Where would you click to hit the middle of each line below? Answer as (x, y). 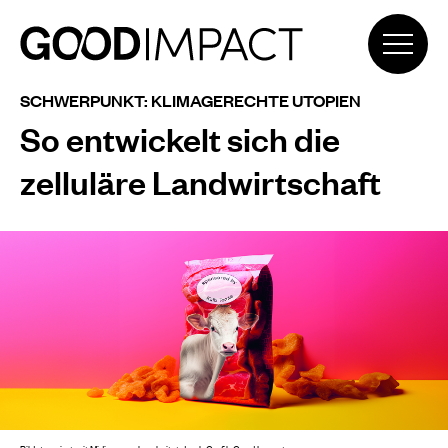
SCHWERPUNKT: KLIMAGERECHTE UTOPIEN (190, 100)
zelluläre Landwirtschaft (200, 181)
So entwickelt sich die (180, 138)
